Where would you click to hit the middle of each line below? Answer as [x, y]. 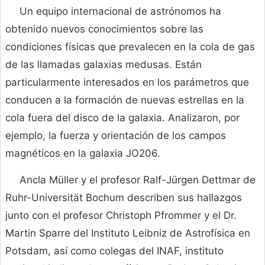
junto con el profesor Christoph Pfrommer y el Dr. [121, 216]
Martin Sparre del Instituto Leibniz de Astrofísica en [128, 233]
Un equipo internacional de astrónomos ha [120, 12]
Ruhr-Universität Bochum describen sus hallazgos [124, 198]
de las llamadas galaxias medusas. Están [104, 65]
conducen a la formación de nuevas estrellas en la [125, 100]
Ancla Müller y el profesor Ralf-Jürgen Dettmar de [138, 180]
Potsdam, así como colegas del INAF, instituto [114, 251]
